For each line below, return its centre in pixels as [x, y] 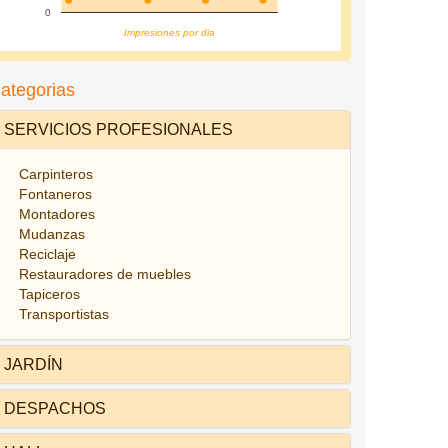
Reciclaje [47, 254]
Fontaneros [55, 194]
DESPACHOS [54, 408]
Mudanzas [51, 234]
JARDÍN [33, 364]
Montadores [56, 214]
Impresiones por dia [169, 32]
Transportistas [63, 314]
